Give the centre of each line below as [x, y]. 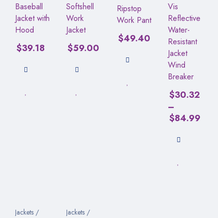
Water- [179, 30]
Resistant [182, 41]
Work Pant [134, 20]
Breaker [181, 76]
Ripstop [129, 8]
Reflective [184, 18]
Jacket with [32, 18]
